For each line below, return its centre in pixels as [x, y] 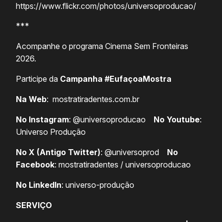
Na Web [31, 99]
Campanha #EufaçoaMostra [116, 79]
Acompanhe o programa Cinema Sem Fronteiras [102, 46]
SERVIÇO [34, 205]
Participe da [38, 79]
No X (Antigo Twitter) [58, 152]
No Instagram [42, 120]
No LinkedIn [39, 185]
